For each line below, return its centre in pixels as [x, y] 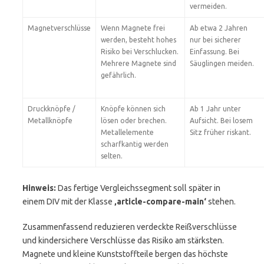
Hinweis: [39, 188]
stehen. [221, 202]
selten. [112, 156]
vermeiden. [208, 6]
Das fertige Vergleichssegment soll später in [138, 188]
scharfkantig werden [135, 144]
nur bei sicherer [215, 40]
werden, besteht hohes [138, 40]
